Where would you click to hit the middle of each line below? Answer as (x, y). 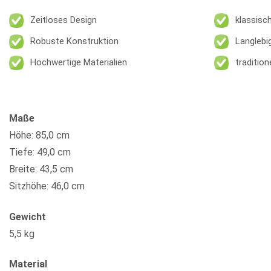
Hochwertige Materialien (79, 63)
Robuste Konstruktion (74, 41)
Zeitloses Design (64, 20)
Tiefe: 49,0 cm (40, 152)
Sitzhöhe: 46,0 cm (47, 186)
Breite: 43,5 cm (41, 169)
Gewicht (28, 217)
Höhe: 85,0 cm (39, 135)
